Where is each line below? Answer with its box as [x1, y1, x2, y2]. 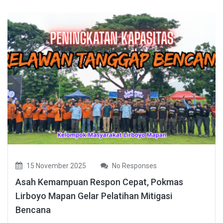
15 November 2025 [25, 162, 86, 170]
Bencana [15, 205, 51, 216]
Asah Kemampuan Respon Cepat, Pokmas [15, 177, 183, 188]
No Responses [111, 162, 157, 170]
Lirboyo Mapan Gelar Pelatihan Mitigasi [15, 191, 172, 202]
